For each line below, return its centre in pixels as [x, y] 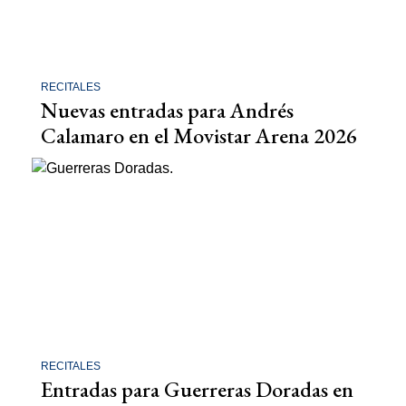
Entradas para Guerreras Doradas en [197, 389]
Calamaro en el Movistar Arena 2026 [199, 135]
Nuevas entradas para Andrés [167, 110]
